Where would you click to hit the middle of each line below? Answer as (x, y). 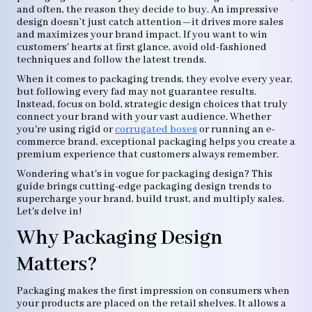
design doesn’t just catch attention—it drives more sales (150, 22)
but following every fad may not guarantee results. (136, 92)
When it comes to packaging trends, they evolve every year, (155, 79)
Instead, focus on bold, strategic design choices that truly (152, 104)
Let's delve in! (49, 212)
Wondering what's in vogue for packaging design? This (145, 174)
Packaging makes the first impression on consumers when (153, 291)
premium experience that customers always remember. (148, 155)
